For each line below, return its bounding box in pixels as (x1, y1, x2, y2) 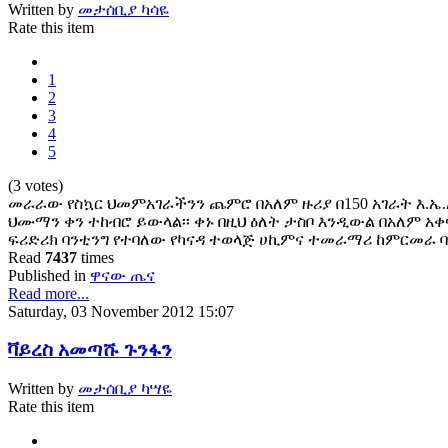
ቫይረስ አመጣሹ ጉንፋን (8, 339, 172, 361)
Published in (8, 266, 86, 284)
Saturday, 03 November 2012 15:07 (8, 302, 234, 320)
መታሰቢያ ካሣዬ (78, 380, 172, 397)
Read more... (8, 284, 89, 302)
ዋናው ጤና (90, 266, 155, 284)
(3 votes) (8, 176, 63, 194)
